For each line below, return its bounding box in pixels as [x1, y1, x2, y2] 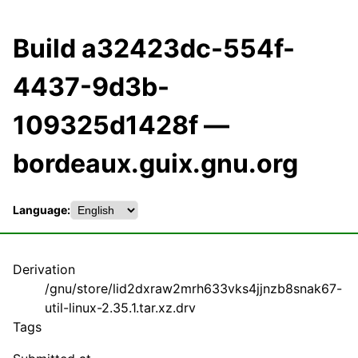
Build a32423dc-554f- [13, 33, 295, 65]
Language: [13, 203, 70, 217]
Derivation [13, 261, 75, 277]
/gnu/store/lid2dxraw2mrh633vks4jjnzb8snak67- [45, 280, 342, 296]
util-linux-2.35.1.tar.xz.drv [45, 299, 196, 316]
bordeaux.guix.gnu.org [13, 148, 298, 180]
